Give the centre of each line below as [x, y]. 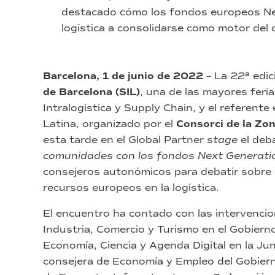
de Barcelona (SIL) [91, 92]
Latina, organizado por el [110, 124]
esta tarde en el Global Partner [125, 140]
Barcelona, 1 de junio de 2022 [123, 76]
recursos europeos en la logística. [131, 188]
